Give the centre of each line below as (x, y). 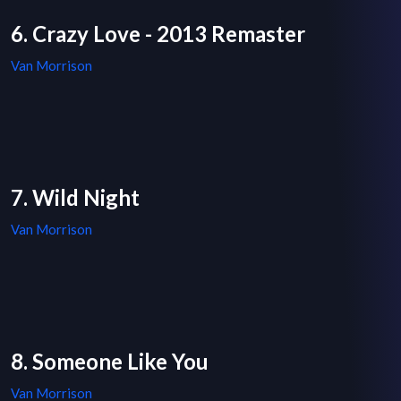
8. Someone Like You (110, 362)
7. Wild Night (75, 198)
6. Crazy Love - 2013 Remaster (158, 34)
